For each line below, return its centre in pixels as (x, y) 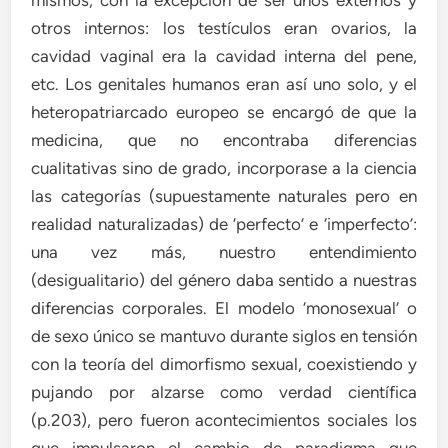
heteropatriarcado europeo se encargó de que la (224, 111)
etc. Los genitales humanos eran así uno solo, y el (224, 83)
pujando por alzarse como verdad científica (224, 391)
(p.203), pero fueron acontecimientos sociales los (224, 419)
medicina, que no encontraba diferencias (224, 139)
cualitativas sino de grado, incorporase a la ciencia (224, 167)
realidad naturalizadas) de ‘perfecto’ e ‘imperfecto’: (224, 223)
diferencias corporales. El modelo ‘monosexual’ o (224, 307)
